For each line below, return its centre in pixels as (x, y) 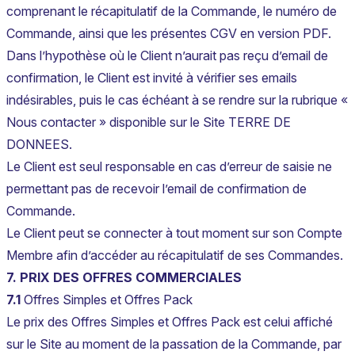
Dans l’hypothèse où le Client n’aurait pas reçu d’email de (167, 56)
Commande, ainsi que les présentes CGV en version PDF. (169, 34)
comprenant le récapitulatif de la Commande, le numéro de (172, 11)
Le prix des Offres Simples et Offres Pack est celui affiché (170, 322)
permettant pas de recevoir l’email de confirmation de (157, 189)
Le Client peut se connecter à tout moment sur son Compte (174, 233)
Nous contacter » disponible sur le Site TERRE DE (149, 122)
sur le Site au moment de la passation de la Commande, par (174, 344)
